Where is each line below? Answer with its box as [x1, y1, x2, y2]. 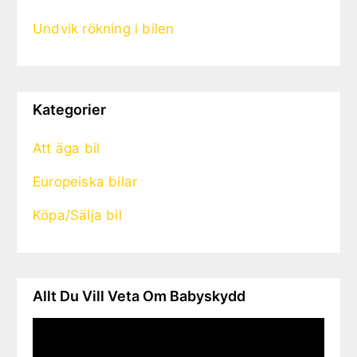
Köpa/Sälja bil [33, 207, 122, 224]
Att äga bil [33, 140, 100, 157]
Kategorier [33, 101, 106, 119]
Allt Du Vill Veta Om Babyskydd [33, 288, 245, 305]
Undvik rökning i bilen [33, 21, 175, 37]
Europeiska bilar [33, 174, 138, 190]
